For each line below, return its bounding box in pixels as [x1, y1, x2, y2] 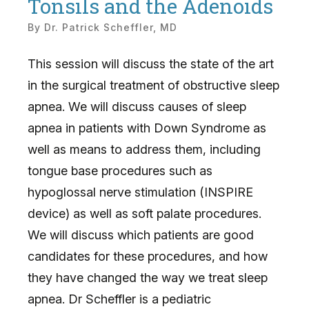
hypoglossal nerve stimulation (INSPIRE [28, 184, 253, 199]
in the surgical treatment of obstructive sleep [28, 77, 279, 92]
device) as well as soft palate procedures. [28, 206, 261, 221]
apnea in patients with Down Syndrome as [28, 120, 266, 135]
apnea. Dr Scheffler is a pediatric [28, 291, 211, 306]
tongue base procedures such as [28, 163, 212, 178]
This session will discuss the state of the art [28, 56, 274, 71]
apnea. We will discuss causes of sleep [28, 99, 246, 114]
